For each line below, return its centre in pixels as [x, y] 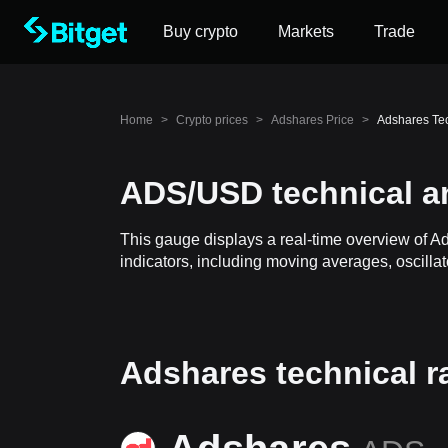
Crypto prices [212, 120]
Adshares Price [312, 120]
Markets [306, 31]
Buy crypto [200, 31]
